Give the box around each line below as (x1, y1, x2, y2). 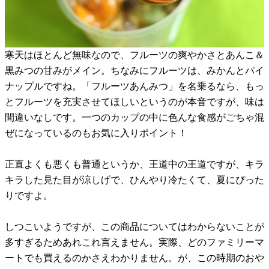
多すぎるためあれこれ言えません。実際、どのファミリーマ (5, 237, 264, 248)
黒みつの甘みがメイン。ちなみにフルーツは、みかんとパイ (5, 65, 264, 76)
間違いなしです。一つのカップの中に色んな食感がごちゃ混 (5, 112, 264, 123)
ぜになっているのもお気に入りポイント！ (5, 128, 187, 139)
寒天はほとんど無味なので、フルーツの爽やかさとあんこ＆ (5, 50, 264, 61)
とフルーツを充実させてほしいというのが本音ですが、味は (5, 97, 264, 107)
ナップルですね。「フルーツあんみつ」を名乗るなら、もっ (5, 81, 264, 92)
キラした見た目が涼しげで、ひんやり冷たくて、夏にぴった (5, 175, 264, 186)
